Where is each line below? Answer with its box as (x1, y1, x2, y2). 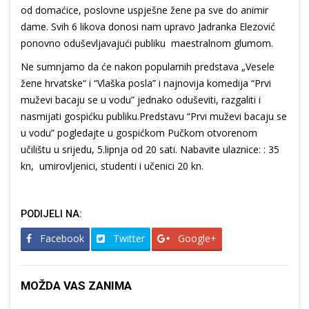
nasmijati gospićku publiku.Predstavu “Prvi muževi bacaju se (21, 110, 287, 123)
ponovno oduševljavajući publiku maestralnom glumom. (21, 37, 273, 50)
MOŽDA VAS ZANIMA (21, 279, 132, 293)
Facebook (37, 232, 84, 246)
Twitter (110, 232, 145, 246)
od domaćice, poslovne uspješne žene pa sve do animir (21, 3, 268, 17)
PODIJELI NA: (21, 208, 82, 221)
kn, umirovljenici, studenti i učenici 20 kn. (21, 159, 203, 173)
